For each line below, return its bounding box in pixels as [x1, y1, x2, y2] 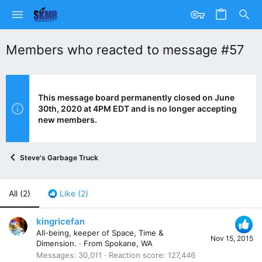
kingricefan [36, 216, 85, 227]
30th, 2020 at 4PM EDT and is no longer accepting [38, 104, 237, 113]
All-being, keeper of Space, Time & [36, 228, 163, 238]
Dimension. [36, 239, 77, 249]
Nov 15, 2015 [211, 234, 253, 243]
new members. [38, 115, 97, 125]
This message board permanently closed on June [38, 92, 235, 102]
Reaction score [109, 250, 163, 260]
